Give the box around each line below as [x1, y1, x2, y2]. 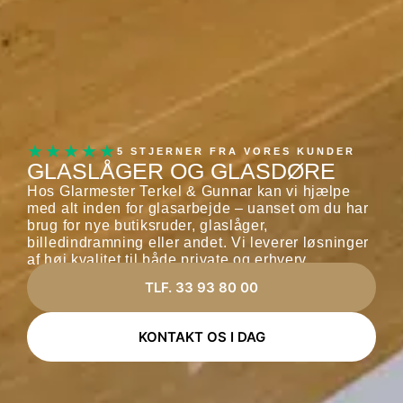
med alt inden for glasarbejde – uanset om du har [27, 200, 369, 216]
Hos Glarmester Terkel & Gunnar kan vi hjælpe [27, 183, 351, 199]
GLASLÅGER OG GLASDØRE [27, 157, 336, 184]
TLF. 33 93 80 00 [145, 278, 258, 296]
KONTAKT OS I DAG [138, 327, 265, 345]
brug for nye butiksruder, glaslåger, [27, 217, 269, 233]
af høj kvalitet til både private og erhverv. [27, 251, 310, 267]
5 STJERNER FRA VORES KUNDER [117, 145, 355, 157]
